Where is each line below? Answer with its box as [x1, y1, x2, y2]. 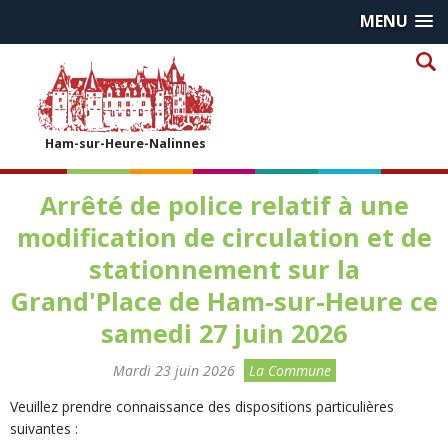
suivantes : [10, 419, 82, 439]
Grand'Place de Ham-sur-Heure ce [10, 284, 438, 318]
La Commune [248, 361, 331, 381]
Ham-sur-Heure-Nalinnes [44, 135, 206, 152]
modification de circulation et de [16, 220, 432, 254]
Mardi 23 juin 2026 [112, 361, 235, 381]
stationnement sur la [88, 252, 360, 286]
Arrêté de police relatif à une [39, 188, 409, 222]
